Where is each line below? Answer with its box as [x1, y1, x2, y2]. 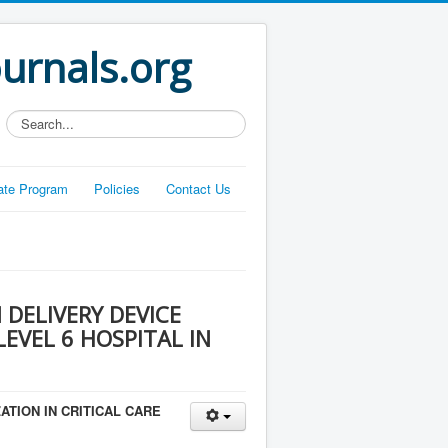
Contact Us [166, 179, 231, 198]
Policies [94, 179, 140, 198]
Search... [6, 109, 59, 128]
